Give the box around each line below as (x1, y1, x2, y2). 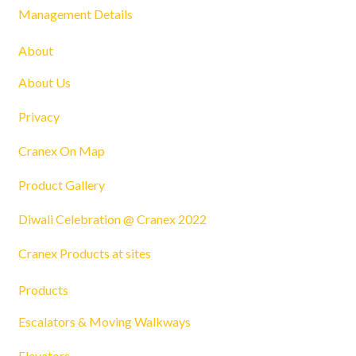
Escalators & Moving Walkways (18, 314, 191, 329)
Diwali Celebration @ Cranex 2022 (18, 211, 207, 226)
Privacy (18, 109, 60, 124)
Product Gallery (18, 177, 105, 192)
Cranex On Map (18, 143, 105, 158)
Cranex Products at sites (18, 246, 151, 261)
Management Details (18, 6, 133, 21)
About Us (18, 75, 71, 90)
